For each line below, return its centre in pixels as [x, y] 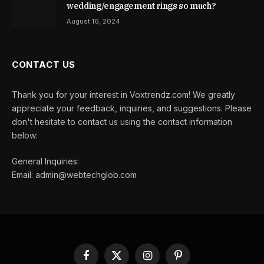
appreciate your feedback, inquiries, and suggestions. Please [132, 108]
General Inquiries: [45, 161]
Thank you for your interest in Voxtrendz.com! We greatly [123, 95]
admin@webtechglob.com [86, 175]
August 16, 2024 [93, 22]
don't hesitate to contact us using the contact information [122, 122]
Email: [24, 175]
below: [25, 136]
